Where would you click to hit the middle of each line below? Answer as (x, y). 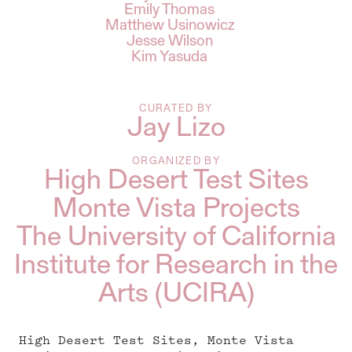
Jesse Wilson (170, 41)
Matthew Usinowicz (170, 26)
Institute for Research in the (176, 266)
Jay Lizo (176, 128)
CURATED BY (176, 108)
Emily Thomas (170, 10)
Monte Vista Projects (176, 209)
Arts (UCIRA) (176, 294)
